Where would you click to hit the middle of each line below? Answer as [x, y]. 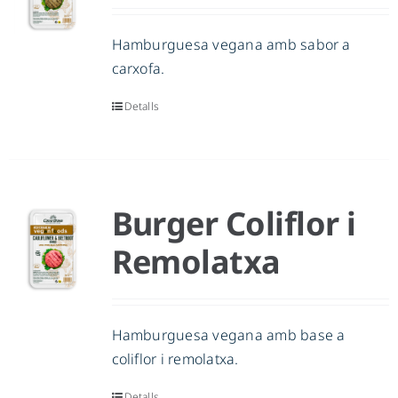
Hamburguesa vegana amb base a [228, 335]
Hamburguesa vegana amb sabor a [231, 45]
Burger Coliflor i [234, 224]
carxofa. [138, 69]
